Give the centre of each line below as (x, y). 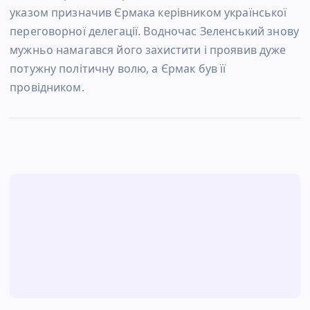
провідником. (47, 88)
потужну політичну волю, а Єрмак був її (118, 69)
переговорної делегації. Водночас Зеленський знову (154, 31)
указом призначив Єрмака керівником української (148, 13)
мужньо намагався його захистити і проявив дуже (148, 50)
